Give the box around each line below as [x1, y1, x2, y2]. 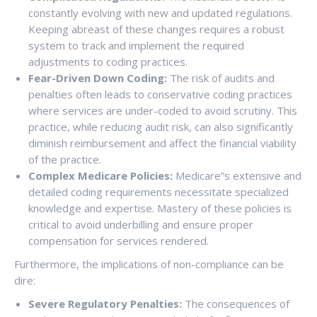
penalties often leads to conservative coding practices [28, 87, 292, 101]
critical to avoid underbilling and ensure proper [28, 217, 253, 231]
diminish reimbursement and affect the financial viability [28, 136, 296, 150]
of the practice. [28, 152, 101, 166]
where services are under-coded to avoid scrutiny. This [28, 103, 297, 117]
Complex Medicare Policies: [28, 168, 173, 183]
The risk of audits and [167, 71, 275, 85]
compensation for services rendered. [28, 234, 209, 248]
